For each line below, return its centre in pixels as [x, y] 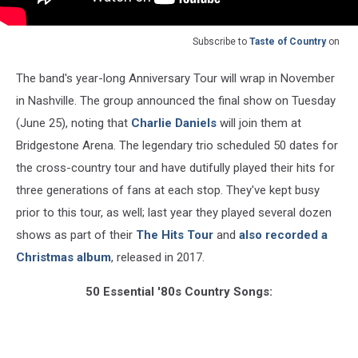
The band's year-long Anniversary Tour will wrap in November [175, 78]
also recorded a [283, 235]
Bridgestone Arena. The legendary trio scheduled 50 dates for [177, 145]
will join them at [259, 123]
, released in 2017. [158, 257]
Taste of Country [288, 41]
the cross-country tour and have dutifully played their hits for [175, 167]
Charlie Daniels [174, 123]
